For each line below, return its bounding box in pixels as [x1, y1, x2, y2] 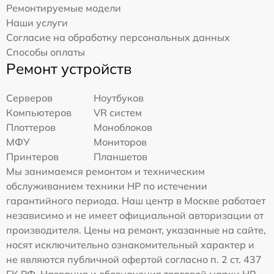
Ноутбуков [94, 91, 144, 104]
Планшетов [94, 150, 148, 163]
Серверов [6, 91, 53, 104]
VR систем [94, 106, 143, 119]
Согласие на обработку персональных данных [6, 31, 230, 43]
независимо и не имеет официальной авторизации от [6, 209, 264, 221]
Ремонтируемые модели [6, 1, 121, 14]
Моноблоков [94, 120, 153, 133]
